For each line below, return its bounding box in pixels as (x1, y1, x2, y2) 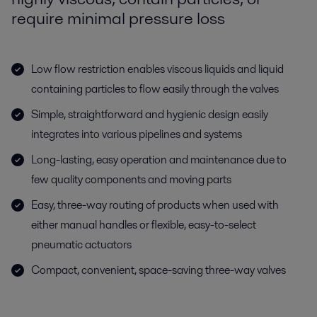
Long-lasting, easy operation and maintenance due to (31, 151, 287, 168)
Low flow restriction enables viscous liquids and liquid (31, 61, 284, 77)
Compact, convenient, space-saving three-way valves (31, 262, 286, 278)
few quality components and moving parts (31, 171, 231, 188)
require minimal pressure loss (11, 6, 225, 30)
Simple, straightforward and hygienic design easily (31, 106, 268, 122)
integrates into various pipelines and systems (31, 126, 242, 142)
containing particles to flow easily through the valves (31, 81, 279, 97)
